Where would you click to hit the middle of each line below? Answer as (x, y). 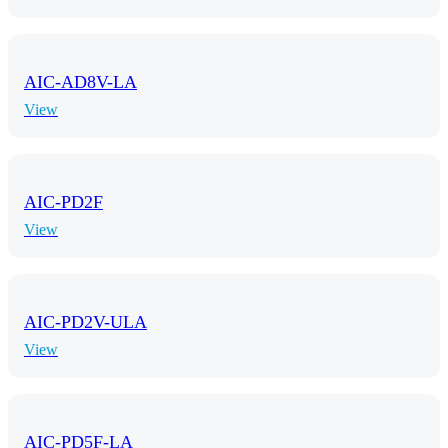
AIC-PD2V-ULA (85, 322)
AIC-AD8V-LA (80, 82)
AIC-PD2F (63, 202)
